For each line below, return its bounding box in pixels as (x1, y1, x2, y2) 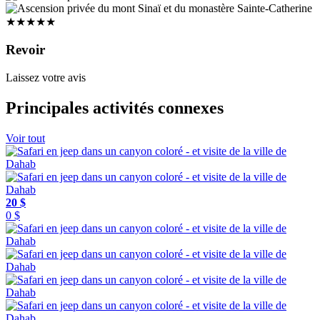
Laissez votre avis (6, 71, 86, 84)
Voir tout (6, 131, 45, 144)
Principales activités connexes (6, 98, 224, 117)
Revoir (6, 42, 45, 58)
